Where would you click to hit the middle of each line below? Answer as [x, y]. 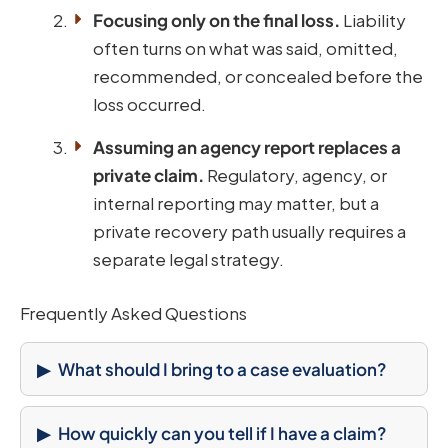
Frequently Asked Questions [133, 312]
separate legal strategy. [188, 259]
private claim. [148, 175]
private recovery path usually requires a [249, 231]
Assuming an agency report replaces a [247, 147]
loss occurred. [149, 104]
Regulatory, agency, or [295, 175]
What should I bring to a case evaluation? [222, 368]
